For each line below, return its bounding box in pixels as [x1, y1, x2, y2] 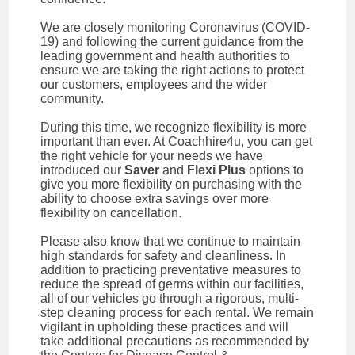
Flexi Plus [187, 162, 246, 177]
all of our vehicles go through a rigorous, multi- [40, 291, 300, 305]
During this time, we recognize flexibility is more [40, 120, 307, 134]
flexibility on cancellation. [40, 205, 182, 219]
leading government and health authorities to [40, 48, 291, 63]
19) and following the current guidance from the [40, 34, 304, 48]
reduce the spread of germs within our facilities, [40, 277, 304, 291]
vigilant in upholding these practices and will [40, 319, 289, 334]
